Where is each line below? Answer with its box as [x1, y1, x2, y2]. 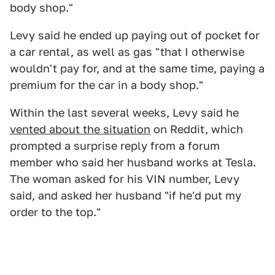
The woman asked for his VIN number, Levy [10, 172, 239, 185]
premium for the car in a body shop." [10, 79, 203, 91]
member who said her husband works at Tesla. [10, 156, 256, 169]
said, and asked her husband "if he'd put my [10, 189, 241, 202]
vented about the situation [10, 123, 150, 136]
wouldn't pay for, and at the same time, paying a [10, 62, 265, 75]
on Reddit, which [150, 123, 243, 136]
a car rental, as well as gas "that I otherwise [10, 45, 244, 58]
